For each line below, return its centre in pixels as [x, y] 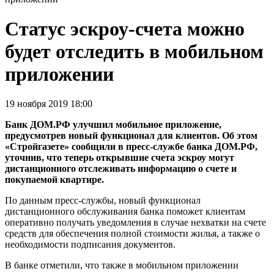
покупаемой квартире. [54, 180]
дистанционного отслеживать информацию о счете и [121, 169]
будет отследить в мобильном [134, 51]
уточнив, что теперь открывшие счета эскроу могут [120, 158]
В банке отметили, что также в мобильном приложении [122, 265]
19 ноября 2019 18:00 [49, 104]
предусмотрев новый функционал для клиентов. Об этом [131, 136]
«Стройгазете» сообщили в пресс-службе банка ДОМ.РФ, [131, 147]
